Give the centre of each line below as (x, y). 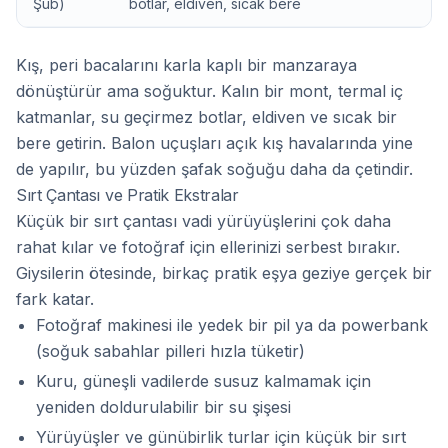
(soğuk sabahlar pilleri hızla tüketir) (170, 351)
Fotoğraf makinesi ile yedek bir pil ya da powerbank (232, 325)
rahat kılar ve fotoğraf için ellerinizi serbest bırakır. (208, 247)
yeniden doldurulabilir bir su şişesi (163, 407)
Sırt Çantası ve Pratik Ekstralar (127, 195)
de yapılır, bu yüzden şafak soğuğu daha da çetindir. (214, 169)
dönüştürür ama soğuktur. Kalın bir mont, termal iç (209, 91)
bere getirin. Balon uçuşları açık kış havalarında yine (214, 143)
